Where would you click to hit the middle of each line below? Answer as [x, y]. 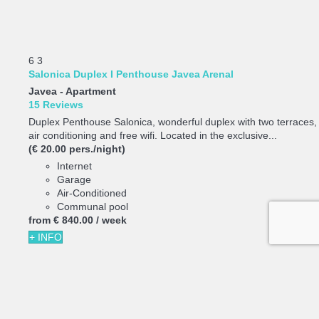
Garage [74, 180]
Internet [74, 166]
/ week [111, 220]
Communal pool [93, 207]
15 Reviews [56, 105]
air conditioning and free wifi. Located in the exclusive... [153, 136]
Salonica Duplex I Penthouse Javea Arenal [131, 74]
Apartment [91, 91]
